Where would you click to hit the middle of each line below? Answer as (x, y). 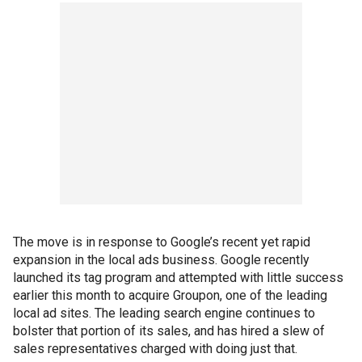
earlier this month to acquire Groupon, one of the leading (170, 295)
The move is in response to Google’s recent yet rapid (162, 242)
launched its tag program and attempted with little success (178, 278)
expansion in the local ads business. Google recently (161, 260)
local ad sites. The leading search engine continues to (164, 313)
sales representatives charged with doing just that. (155, 349)
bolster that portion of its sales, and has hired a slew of (169, 331)
